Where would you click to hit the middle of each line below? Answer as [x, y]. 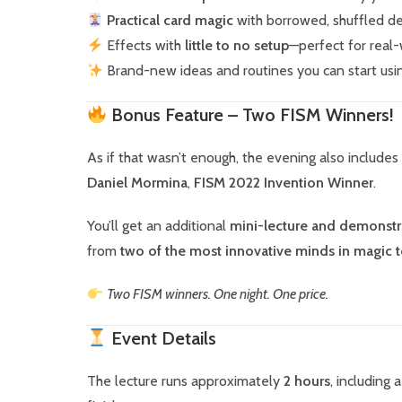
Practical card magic [170, 20]
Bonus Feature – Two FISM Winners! [251, 115]
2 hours [306, 381]
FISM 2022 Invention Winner [283, 183]
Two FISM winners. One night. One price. [217, 294]
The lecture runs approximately [185, 381]
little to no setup [236, 45]
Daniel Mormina [137, 183]
